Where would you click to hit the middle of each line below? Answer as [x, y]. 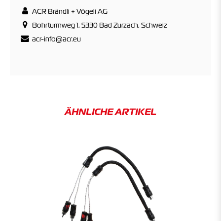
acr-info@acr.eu [55, 39]
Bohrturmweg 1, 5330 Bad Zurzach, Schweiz [99, 25]
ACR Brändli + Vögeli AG [69, 11]
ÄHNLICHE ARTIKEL [110, 111]
